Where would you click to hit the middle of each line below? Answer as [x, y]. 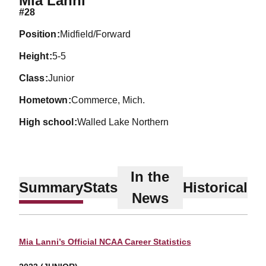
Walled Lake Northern [123, 122]
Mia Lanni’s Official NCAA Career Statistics [105, 242]
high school [50, 122]
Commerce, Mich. [108, 100]
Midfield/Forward [96, 34]
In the [150, 176]
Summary [51, 187]
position [41, 34]
